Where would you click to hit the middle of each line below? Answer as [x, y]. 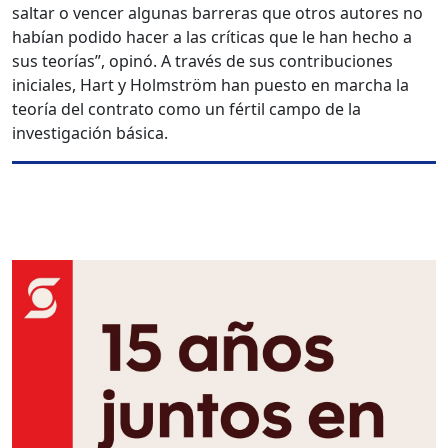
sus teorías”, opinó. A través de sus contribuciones [202, 61]
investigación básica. [90, 133]
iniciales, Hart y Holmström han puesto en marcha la [210, 85]
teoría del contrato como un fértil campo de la [186, 109]
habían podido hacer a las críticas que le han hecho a [212, 37]
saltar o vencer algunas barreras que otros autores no [217, 13]
